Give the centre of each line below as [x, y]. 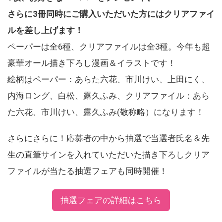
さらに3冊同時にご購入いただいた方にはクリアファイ [111, 14]
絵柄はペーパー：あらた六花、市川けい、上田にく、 [109, 79]
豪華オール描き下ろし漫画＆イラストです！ [92, 63]
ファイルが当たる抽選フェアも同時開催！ [87, 171]
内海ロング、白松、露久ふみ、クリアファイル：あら [109, 95]
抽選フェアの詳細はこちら [111, 200]
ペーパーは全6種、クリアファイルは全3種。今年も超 [109, 46]
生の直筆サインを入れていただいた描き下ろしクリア [109, 154]
